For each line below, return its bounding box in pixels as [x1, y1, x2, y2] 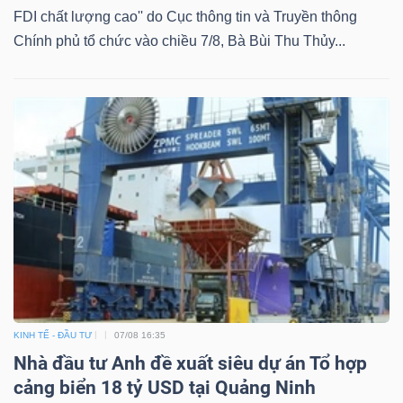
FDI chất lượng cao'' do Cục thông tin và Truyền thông [13, 9, 357, 25]
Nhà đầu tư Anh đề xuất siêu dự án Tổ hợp [13, 352, 367, 374]
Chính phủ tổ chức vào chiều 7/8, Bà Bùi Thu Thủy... [13, 33, 345, 49]
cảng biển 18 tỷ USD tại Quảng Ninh [13, 376, 316, 399]
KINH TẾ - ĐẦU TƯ [13, 329, 93, 340]
